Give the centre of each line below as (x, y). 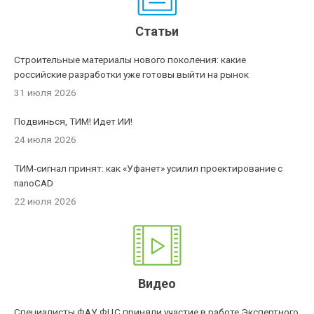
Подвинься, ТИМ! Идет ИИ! (74, 121)
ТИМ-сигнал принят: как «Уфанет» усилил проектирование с (149, 168)
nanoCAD (34, 183)
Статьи (157, 31)
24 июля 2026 (46, 139)
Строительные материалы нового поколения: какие (130, 60)
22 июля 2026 (46, 201)
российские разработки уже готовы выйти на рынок (132, 74)
